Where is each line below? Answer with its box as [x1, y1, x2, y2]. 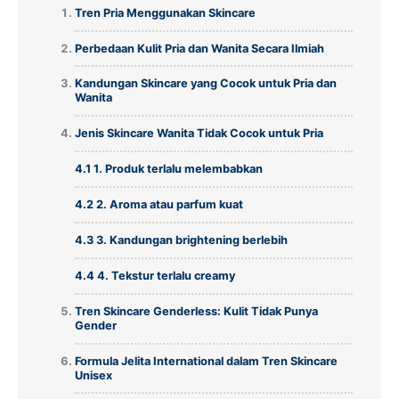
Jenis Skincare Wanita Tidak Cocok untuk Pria [74, 126, 323, 141]
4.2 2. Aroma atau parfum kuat [74, 198, 243, 212]
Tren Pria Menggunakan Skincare [74, 5, 256, 20]
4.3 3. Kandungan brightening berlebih [74, 232, 288, 247]
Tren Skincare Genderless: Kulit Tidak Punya [74, 304, 318, 318]
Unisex [74, 368, 112, 382]
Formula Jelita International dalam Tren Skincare [74, 354, 338, 368]
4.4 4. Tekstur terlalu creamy [74, 268, 235, 282]
